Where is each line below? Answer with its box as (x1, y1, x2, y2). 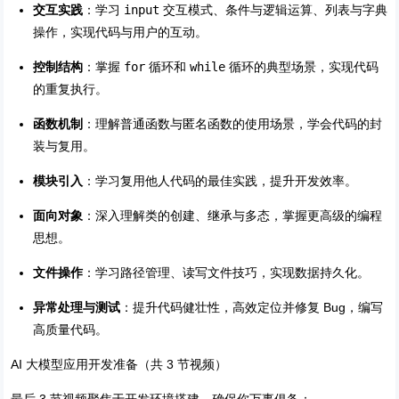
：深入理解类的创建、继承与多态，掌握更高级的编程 (83, 208, 383, 224)
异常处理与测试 (33, 300, 121, 315)
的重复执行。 (33, 82, 109, 97)
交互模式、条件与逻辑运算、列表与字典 (159, 3, 388, 18)
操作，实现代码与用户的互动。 (33, 25, 208, 40)
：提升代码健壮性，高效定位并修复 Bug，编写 (120, 300, 384, 315)
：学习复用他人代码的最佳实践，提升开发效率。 (83, 174, 358, 189)
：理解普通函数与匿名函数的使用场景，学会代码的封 (83, 117, 383, 132)
